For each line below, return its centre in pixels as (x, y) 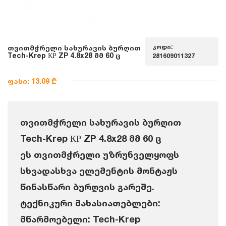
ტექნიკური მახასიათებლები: (90, 203)
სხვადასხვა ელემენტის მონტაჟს (99, 171)
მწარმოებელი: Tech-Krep (80, 219)
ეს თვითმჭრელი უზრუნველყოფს (100, 154)
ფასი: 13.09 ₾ (32, 81)
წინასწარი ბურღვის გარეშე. (87, 187)
